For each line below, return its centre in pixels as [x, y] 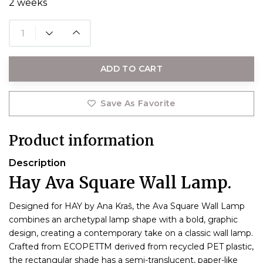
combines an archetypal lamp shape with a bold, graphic [123, 220]
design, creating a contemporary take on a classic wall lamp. [131, 233]
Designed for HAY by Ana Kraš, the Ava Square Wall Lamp [127, 206]
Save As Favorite [138, 104]
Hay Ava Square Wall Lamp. [120, 183]
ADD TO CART [131, 69]
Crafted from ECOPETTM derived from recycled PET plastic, [131, 247]
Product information [82, 141]
